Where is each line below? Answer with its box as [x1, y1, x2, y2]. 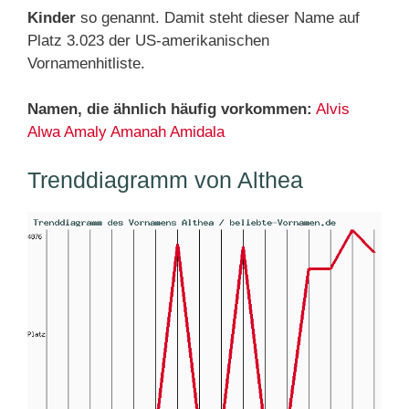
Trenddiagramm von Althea [27, 167, 303, 193]
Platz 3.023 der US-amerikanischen [27, 32, 269, 49]
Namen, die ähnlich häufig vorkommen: [27, 100, 312, 118]
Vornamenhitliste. [27, 55, 145, 72]
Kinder [27, 9, 76, 26]
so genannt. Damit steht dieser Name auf [76, 9, 360, 26]
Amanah [110, 123, 166, 141]
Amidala [170, 123, 225, 141]
